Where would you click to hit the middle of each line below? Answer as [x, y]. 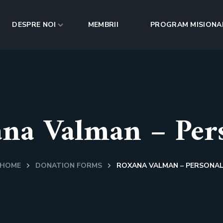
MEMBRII [103, 25]
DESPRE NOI [34, 25]
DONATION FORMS [69, 166]
